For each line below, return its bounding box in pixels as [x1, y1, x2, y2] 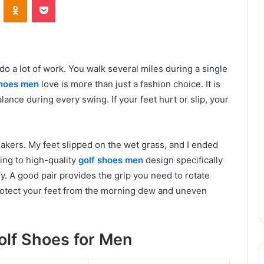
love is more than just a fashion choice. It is [39, 78, 220, 90]
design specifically [143, 154, 223, 166]
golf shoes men [78, 154, 143, 166]
